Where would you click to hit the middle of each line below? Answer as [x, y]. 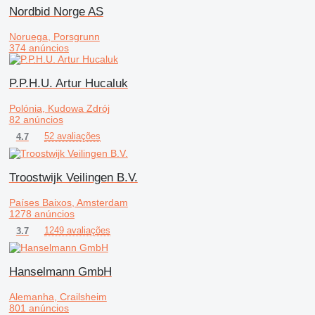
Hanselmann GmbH [60, 272]
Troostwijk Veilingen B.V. [73, 178]
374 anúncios [39, 48]
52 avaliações [72, 136]
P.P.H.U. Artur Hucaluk [68, 84]
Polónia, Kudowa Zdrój [59, 109]
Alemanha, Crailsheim [58, 297]
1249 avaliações [77, 231]
